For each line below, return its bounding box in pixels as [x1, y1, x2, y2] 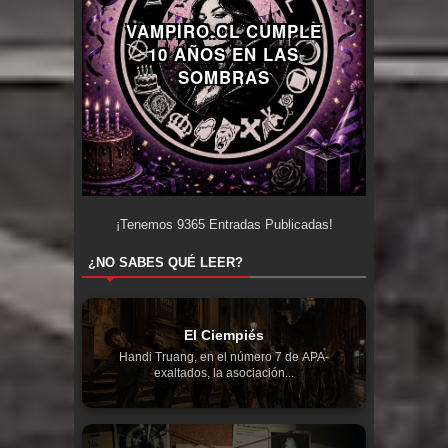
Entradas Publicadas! [204, 217, 333, 233]
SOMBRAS [177, 64, 270, 89]
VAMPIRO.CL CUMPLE [125, 18, 322, 43]
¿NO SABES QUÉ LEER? [88, 255, 243, 271]
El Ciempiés [184, 327, 264, 344]
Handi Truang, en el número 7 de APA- [119, 350, 329, 365]
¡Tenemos [115, 217, 177, 233]
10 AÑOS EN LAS [148, 41, 300, 66]
